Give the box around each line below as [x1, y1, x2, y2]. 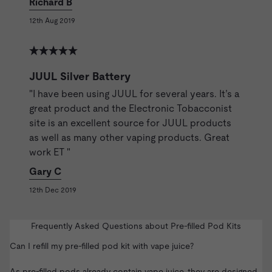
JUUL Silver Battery [29, 69, 131, 83]
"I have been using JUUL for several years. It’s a [29, 87, 240, 100]
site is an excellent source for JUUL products [29, 117, 231, 129]
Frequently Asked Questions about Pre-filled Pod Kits [31, 220, 241, 231]
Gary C [29, 165, 61, 177]
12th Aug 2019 [29, 16, 75, 25]
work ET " [29, 146, 70, 158]
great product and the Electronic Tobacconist [29, 102, 232, 114]
